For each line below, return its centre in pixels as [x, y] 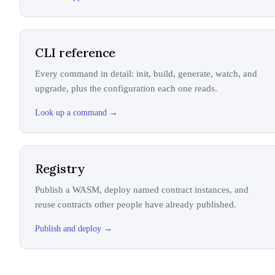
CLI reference [76, 52]
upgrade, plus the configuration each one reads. [126, 88]
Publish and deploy [68, 229]
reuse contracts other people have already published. [136, 204]
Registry [60, 168]
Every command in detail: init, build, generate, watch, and [146, 74]
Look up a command [71, 113]
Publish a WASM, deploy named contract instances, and [142, 190]
